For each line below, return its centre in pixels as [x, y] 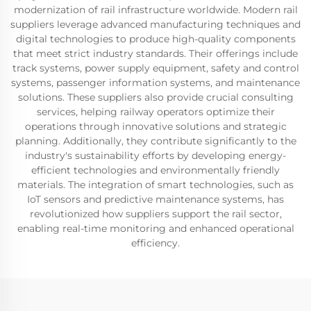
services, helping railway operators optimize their [155, 112]
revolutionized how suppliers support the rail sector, [155, 214]
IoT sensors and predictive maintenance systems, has [155, 199]
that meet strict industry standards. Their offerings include [155, 53]
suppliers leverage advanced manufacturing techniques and [155, 24]
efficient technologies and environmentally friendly [155, 170]
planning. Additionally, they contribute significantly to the [155, 141]
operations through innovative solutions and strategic [155, 126]
